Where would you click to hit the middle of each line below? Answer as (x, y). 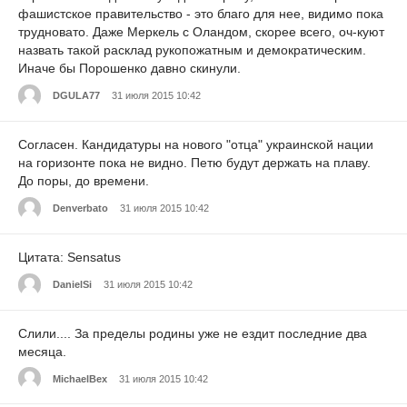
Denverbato (80, 208)
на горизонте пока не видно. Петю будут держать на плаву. (194, 162)
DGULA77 (76, 96)
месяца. (42, 351)
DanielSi (72, 285)
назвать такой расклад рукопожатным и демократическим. (192, 50)
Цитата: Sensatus (69, 257)
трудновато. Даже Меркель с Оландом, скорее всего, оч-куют (201, 32)
